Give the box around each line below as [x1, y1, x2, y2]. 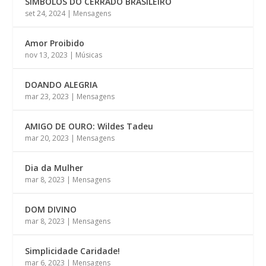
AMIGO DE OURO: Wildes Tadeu [25, 120, 154, 132]
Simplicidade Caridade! [25, 245, 121, 256]
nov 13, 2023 [25, 49, 68, 60]
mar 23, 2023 [25, 91, 69, 102]
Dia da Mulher [25, 161, 84, 173]
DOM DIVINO [25, 203, 77, 215]
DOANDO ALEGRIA [25, 78, 98, 90]
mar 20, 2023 [25, 132, 69, 143]
